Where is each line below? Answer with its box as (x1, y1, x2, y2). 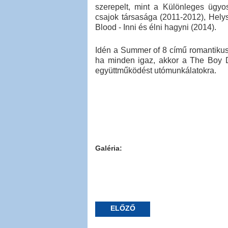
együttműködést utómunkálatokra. (95, 66, 216, 75)
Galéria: (95, 144, 122, 153)
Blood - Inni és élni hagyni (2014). (95, 23, 216, 32)
